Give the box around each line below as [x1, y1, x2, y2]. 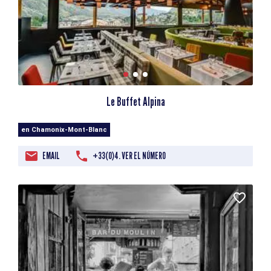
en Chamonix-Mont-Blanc [21, 126, 107, 134]
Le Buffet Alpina [106, 94, 165, 109]
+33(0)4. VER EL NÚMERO [93, 150, 166, 162]
